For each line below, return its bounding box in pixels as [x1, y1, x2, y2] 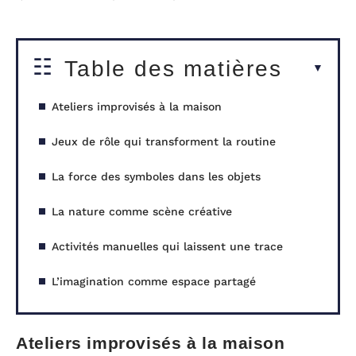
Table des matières [64, 56, 282, 81]
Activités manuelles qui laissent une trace [52, 239, 283, 253]
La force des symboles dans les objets [52, 169, 261, 183]
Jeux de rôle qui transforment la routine [52, 134, 276, 148]
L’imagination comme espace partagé [52, 274, 256, 288]
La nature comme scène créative [52, 204, 232, 218]
